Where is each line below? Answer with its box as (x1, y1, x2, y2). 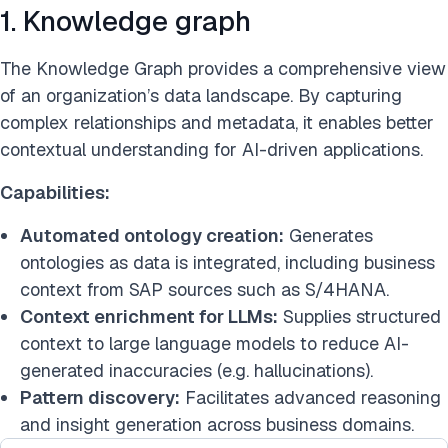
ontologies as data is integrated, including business (20, 251, 435, 274)
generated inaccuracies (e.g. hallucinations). (20, 359, 373, 382)
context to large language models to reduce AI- (20, 332, 409, 355)
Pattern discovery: (20, 386, 180, 409)
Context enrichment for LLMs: (20, 305, 278, 328)
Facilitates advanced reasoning (180, 386, 441, 409)
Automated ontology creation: (20, 224, 284, 247)
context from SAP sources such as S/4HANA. (20, 278, 389, 301)
